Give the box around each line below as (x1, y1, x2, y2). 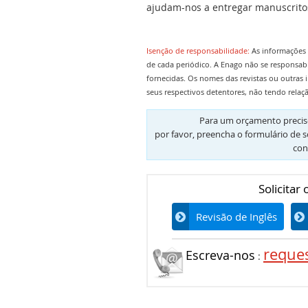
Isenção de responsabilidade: (146, 45, 252, 56)
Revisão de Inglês (196, 210, 277, 223)
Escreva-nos (186, 247, 255, 263)
